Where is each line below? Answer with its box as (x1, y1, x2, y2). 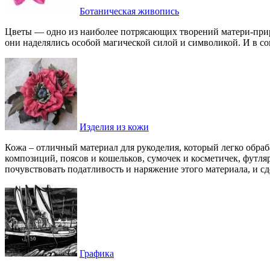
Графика (80, 248, 114, 259)
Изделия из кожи (80, 122, 149, 132)
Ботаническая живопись (80, 6, 179, 16)
